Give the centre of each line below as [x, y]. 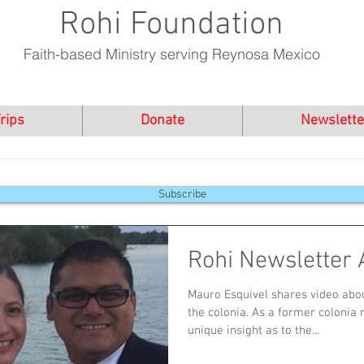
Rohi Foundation [171, 25]
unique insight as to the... [253, 331]
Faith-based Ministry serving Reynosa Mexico [171, 54]
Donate [162, 121]
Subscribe [182, 195]
